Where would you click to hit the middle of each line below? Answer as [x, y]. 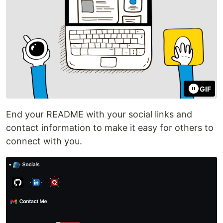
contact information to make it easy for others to [110, 128]
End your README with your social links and [99, 114]
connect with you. [44, 141]
